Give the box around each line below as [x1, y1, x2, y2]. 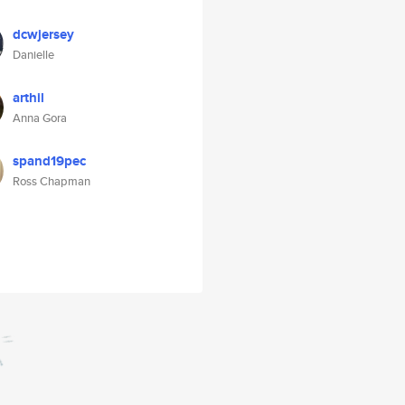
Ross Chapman [13, 173, 90, 190]
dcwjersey [13, 24, 74, 44]
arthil [13, 88, 44, 108]
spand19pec [13, 151, 86, 171]
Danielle [13, 46, 54, 63]
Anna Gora [13, 109, 67, 127]
